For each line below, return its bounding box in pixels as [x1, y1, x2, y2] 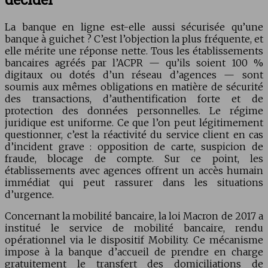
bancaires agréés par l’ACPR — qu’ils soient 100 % [5, 57, 263, 69]
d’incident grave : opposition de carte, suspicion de [5, 141, 263, 153]
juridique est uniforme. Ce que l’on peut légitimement [5, 117, 263, 129]
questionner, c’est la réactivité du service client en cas [5, 129, 263, 141]
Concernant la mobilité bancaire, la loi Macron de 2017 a [5, 210, 263, 223]
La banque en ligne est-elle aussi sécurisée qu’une [5, 21, 263, 33]
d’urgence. [5, 188, 54, 201]
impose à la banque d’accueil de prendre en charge [5, 246, 263, 258]
